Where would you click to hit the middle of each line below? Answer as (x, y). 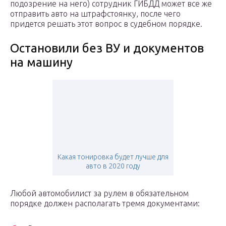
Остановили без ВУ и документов (107, 48)
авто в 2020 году (113, 166)
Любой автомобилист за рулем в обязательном (99, 193)
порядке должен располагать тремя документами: (105, 204)
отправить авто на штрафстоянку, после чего (95, 14)
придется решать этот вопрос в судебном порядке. (106, 24)
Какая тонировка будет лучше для (113, 157)
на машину (41, 63)
